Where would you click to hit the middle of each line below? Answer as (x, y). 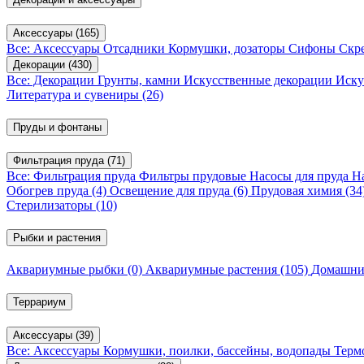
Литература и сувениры (74, 95)
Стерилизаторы (51, 206)
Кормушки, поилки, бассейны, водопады (219, 350)
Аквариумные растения (213, 269)
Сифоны (314, 49)
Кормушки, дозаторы (228, 49)
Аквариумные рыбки (67, 269)
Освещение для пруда (171, 191)
